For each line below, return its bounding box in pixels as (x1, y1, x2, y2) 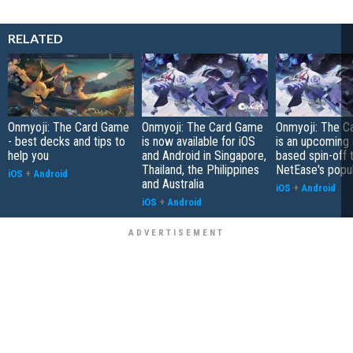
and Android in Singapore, (142, 147, 266, 163)
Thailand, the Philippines (142, 162, 259, 177)
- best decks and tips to (8, 133, 125, 149)
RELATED (8, 30, 63, 46)
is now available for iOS (142, 133, 255, 149)
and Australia (142, 176, 204, 191)
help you (8, 147, 49, 163)
